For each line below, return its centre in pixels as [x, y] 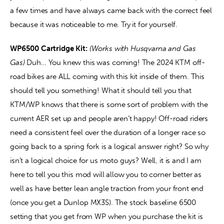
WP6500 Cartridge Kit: [49, 48]
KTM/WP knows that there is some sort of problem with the [110, 104]
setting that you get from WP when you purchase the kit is [107, 216]
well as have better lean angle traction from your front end [108, 188]
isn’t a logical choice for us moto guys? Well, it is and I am [107, 160]
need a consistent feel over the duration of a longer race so [109, 132]
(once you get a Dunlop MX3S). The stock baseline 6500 [104, 202]
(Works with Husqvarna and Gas [143, 48]
